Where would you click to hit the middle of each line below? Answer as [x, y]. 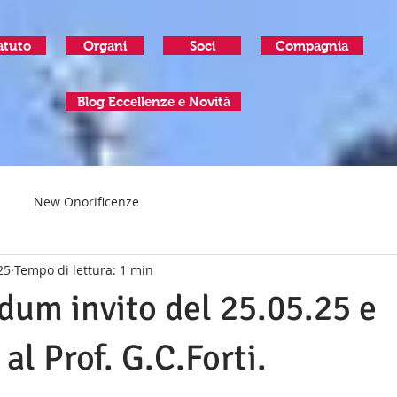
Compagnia [312, 46]
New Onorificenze [86, 201]
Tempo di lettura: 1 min [84, 269]
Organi [105, 46]
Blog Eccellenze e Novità [153, 101]
